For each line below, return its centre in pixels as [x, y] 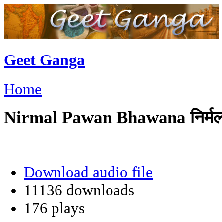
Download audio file [88, 172]
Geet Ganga [44, 60]
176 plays [54, 208]
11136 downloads [79, 190]
